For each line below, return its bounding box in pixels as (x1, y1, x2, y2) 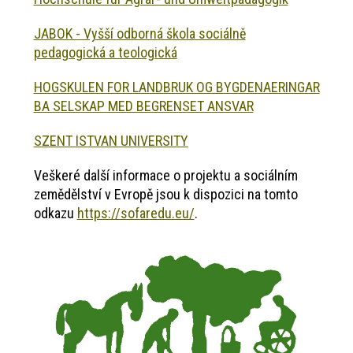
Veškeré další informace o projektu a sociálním (33, 167, 298, 184)
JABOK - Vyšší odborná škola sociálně (33, 25, 246, 43)
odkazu (33, 205, 77, 222)
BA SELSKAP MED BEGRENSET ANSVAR (33, 98, 254, 115)
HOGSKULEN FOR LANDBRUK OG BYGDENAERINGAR (33, 79, 320, 96)
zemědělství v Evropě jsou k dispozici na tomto (33, 186, 298, 203)
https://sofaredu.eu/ (76, 205, 195, 222)
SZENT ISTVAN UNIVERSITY (33, 132, 188, 150)
